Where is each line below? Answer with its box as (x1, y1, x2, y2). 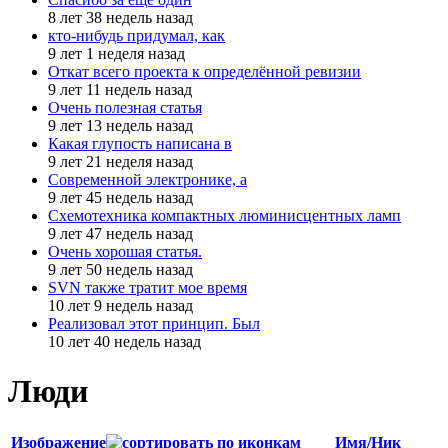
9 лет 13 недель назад (48, 117, 193, 135)
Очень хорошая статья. (48, 243, 202, 261)
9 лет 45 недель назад (48, 189, 193, 207)
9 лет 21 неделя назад (48, 153, 193, 171)
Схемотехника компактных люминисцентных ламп (48, 207, 401, 225)
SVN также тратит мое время (48, 279, 247, 297)
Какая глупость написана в (48, 135, 232, 153)
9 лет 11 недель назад (48, 81, 192, 99)
